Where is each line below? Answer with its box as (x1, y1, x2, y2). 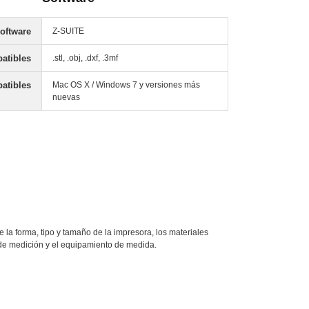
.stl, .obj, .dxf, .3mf (52, 53, 118, 63)
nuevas (52, 92, 80, 102)
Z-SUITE (52, 26, 84, 36)
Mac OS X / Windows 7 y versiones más (52, 80, 200, 90)
